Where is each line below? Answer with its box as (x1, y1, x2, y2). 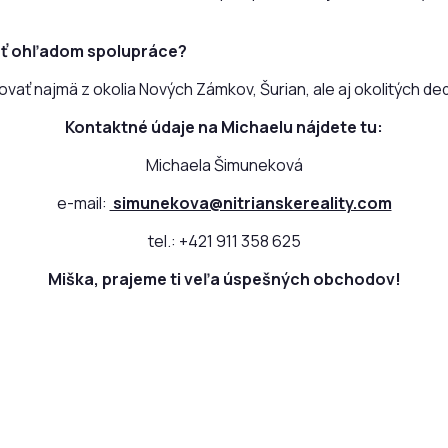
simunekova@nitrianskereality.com (109, 191, 392, 214)
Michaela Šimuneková (145, 153, 303, 176)
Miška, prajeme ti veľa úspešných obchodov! (47, 267, 401, 290)
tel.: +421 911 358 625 (147, 229, 301, 252)
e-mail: (56, 191, 110, 214)
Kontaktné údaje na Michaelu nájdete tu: (65, 115, 383, 138)
